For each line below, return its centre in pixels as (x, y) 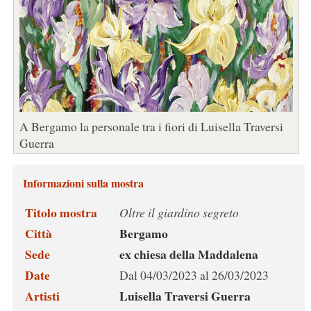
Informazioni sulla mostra (83, 183)
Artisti (42, 296)
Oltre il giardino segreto (179, 213)
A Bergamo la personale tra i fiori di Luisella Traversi (151, 127)
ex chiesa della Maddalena (188, 254)
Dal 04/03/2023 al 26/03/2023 (194, 275)
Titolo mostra (61, 213)
